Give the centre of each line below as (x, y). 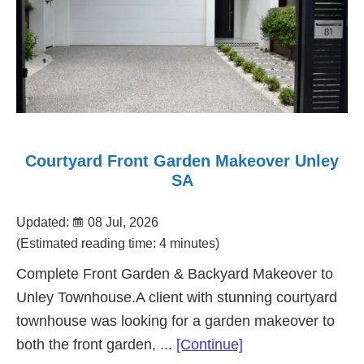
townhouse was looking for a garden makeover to (175, 321)
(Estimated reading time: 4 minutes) (118, 243)
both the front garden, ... (96, 344)
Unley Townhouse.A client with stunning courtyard (177, 297)
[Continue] (210, 344)
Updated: (44, 222)
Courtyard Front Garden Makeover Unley (182, 161)
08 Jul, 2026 (123, 222)
